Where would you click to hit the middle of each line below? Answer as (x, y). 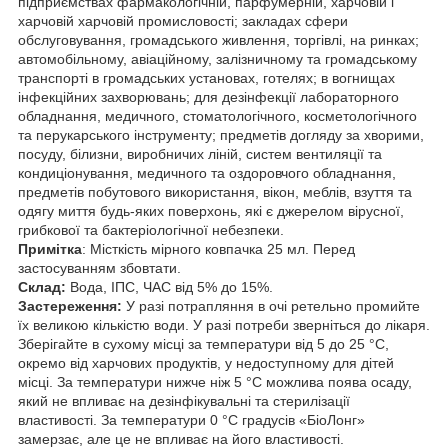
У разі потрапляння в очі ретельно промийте (271, 305)
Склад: (42, 286)
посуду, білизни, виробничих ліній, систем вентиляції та (200, 153)
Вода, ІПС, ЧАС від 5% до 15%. (169, 286)
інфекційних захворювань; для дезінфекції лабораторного (208, 96)
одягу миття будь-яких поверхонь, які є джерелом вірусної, (211, 210)
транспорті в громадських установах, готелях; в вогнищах (206, 77)
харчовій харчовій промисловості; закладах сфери (183, 20)
